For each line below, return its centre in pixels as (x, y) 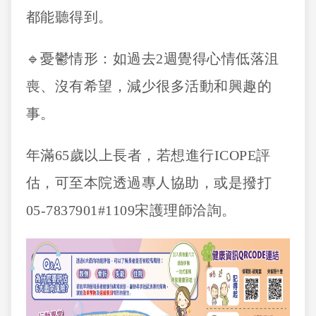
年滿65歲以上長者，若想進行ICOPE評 (148, 155)
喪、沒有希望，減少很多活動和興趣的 (149, 86)
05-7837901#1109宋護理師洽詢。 (133, 210)
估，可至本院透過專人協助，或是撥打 (149, 183)
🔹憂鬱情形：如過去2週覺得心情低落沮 (152, 59)
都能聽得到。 (71, 17)
